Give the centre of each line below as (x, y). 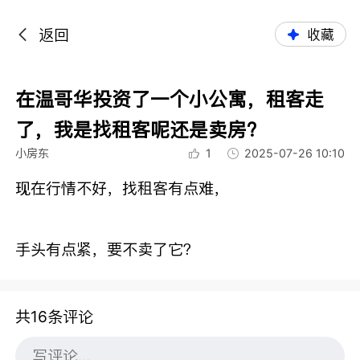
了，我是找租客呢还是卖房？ (141, 129)
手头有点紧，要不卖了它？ (107, 249)
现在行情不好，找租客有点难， (123, 188)
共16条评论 (55, 317)
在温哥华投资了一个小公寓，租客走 (170, 99)
